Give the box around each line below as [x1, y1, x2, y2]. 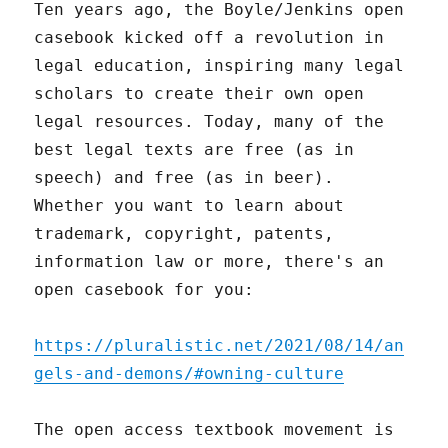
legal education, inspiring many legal [34, 56, 405, 76]
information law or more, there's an [34, 252, 385, 272]
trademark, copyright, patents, [34, 224, 335, 244]
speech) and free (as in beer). [34, 168, 335, 188]
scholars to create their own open [34, 84, 365, 104]
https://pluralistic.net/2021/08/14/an [34, 336, 405, 356]
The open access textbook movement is [34, 420, 395, 440]
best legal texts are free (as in [34, 140, 355, 160]
